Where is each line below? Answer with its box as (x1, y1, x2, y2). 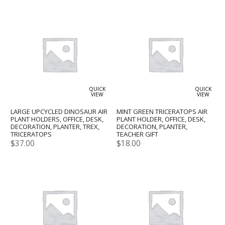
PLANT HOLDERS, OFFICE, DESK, (11, 115, 104, 124)
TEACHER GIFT (117, 130, 159, 139)
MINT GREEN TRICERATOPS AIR (117, 107, 208, 117)
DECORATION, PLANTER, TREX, (11, 122, 100, 132)
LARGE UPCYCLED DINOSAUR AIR (11, 107, 108, 117)
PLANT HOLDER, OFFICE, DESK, (117, 115, 206, 124)
